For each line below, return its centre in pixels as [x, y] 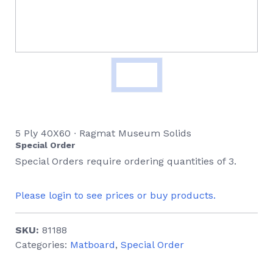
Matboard [93, 245]
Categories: [43, 245]
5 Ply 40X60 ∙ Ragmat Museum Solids [103, 133]
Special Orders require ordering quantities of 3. [126, 161]
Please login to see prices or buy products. [115, 196]
